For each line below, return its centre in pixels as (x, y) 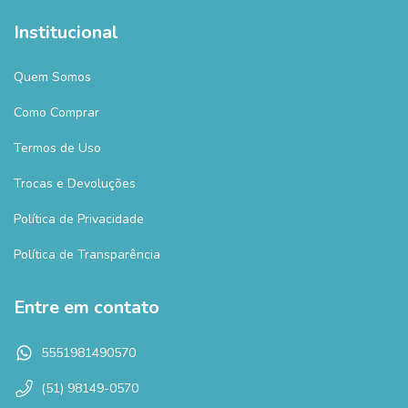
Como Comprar (56, 113)
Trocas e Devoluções (75, 184)
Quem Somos (52, 77)
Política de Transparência (87, 255)
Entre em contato (87, 308)
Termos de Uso (57, 148)
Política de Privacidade (79, 219)
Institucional (66, 32)
